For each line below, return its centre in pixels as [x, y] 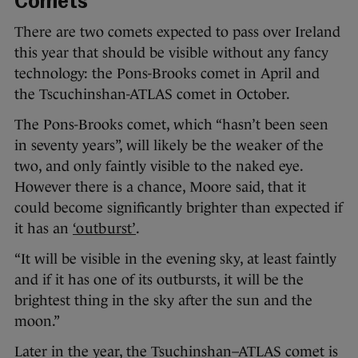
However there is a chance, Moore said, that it [160, 187]
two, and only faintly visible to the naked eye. [159, 167]
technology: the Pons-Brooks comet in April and [167, 74]
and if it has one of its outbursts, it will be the [159, 280]
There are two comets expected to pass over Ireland [177, 32]
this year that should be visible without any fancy [171, 53]
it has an [44, 229]
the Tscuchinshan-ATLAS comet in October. [152, 95]
